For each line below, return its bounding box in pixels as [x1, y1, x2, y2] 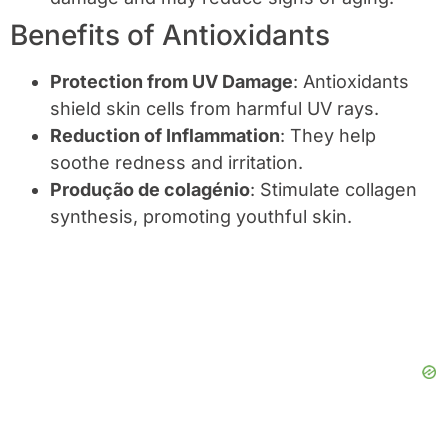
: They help [280, 125, 376, 147]
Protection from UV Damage [50, 71, 293, 93]
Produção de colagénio [50, 179, 250, 201]
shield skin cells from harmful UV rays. [50, 98, 379, 120]
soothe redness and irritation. [50, 152, 303, 174]
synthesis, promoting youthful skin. [50, 206, 352, 228]
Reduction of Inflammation [50, 125, 280, 147]
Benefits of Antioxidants [10, 18, 330, 53]
